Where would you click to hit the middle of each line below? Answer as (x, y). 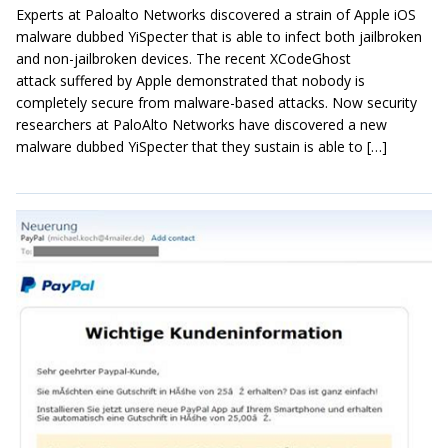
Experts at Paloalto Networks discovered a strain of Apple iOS (216, 15)
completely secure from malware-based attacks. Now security (216, 103)
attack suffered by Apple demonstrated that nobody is (190, 81)
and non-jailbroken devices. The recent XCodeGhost (183, 59)
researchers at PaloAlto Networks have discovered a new (201, 125)
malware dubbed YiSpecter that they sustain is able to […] (201, 147)
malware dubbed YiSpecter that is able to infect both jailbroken (219, 37)
